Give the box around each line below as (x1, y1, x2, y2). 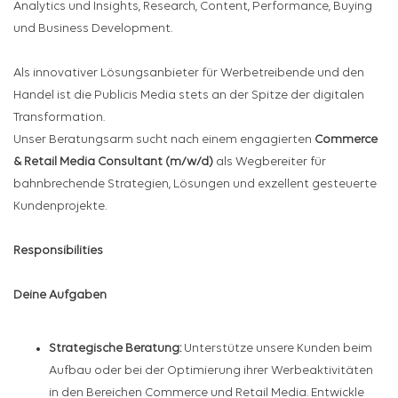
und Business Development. (13, 22, 172, 36)
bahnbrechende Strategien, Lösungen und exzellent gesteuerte (13, 178, 377, 192)
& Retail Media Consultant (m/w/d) (13, 155, 213, 170)
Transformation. (13, 111, 105, 125)
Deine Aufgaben (13, 289, 107, 303)
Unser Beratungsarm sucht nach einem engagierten (13, 133, 314, 147)
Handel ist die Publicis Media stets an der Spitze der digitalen (13, 89, 364, 103)
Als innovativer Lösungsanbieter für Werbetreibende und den (13, 67, 364, 81)
